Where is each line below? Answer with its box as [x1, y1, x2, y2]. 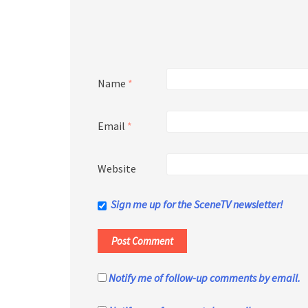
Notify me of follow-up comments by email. [109, 271, 300, 285]
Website [98, 162, 136, 176]
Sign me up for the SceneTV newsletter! [111, 197, 283, 212]
